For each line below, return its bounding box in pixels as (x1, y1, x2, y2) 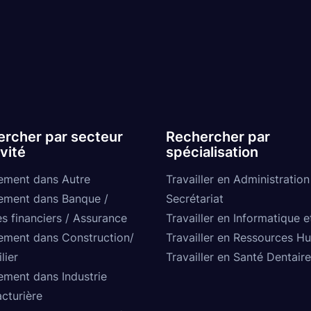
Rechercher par (166, 128, 270, 145)
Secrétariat (166, 191, 224, 205)
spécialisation (166, 143, 258, 160)
